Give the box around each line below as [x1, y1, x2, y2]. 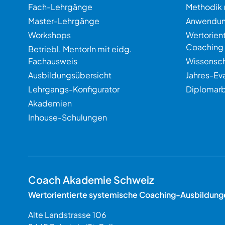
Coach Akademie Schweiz [28, 173, 154, 186]
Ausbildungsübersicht [28, 70, 111, 80]
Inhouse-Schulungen [28, 112, 107, 123]
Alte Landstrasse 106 [28, 209, 106, 220]
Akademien [28, 98, 72, 108]
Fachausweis [28, 56, 77, 66]
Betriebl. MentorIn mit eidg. [28, 44, 132, 54]
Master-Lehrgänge [28, 16, 99, 26]
